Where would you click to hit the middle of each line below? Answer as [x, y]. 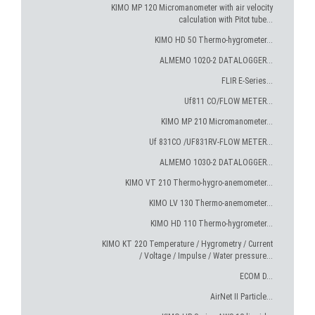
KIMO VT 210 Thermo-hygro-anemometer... [199, 183]
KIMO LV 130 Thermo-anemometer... [211, 203]
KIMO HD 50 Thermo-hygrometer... [214, 40]
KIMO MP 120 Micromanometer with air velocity [192, 8]
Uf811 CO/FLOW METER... [229, 101]
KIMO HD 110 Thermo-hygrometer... [212, 224]
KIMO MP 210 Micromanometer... [217, 122]
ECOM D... [256, 276]
